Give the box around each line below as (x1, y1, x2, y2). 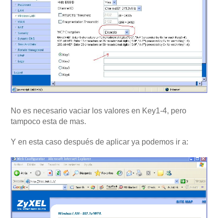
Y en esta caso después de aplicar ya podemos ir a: (11, 137, 188, 146)
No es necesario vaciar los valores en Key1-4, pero (11, 106, 186, 115)
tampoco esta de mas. (11, 117, 86, 126)
